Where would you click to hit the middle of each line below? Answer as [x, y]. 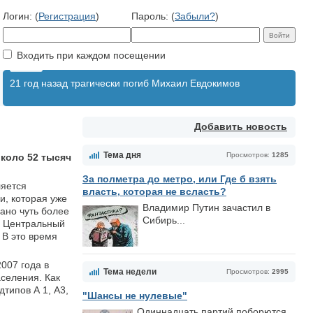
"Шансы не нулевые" [135, 296]
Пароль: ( [153, 16]
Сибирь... [164, 220]
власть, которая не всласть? [154, 191]
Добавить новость [241, 126]
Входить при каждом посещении [90, 55]
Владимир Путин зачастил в [206, 208]
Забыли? [195, 16]
